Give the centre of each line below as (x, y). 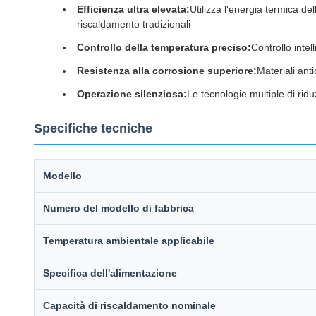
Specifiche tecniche (93, 128)
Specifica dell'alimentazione (110, 273)
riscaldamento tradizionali (134, 24)
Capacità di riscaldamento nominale (129, 305)
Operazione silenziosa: (132, 94)
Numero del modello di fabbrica (119, 208)
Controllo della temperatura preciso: (164, 47)
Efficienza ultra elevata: (133, 9)
